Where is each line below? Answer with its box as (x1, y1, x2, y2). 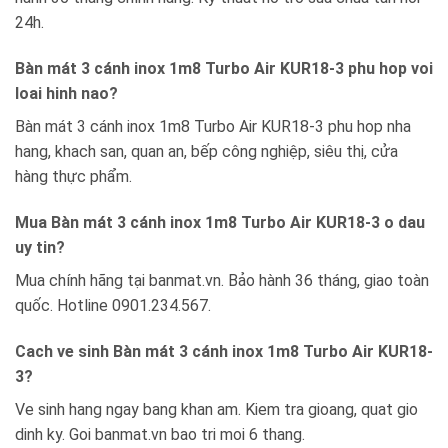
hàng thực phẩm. (15, 166, 132, 186)
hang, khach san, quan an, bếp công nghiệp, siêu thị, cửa (15, 141, 398, 161)
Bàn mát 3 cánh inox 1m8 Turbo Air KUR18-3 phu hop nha (15, 116, 411, 136)
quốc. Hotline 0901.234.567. (15, 295, 211, 315)
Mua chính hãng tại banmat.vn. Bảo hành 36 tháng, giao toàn (15, 270, 429, 290)
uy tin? (15, 237, 65, 257)
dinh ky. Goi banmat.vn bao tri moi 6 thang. (15, 424, 305, 444)
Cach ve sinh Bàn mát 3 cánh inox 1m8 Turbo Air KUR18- (15, 341, 433, 361)
